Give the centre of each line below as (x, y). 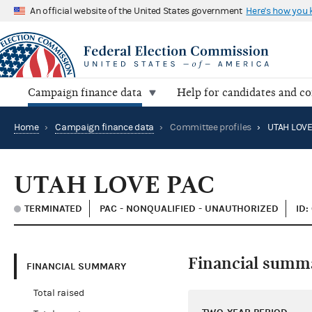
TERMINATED (53, 209)
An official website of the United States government (136, 11)
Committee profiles (211, 128)
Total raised (58, 294)
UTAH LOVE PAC (114, 185)
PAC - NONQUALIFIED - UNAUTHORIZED (189, 209)
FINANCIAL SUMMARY (76, 266)
